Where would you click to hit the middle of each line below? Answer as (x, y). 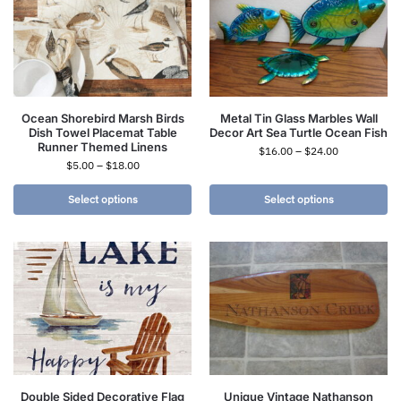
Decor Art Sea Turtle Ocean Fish (299, 132)
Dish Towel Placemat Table (102, 132)
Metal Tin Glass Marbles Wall (299, 118)
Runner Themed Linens (102, 146)
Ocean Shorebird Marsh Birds (102, 118)
